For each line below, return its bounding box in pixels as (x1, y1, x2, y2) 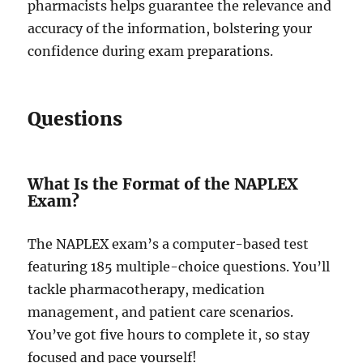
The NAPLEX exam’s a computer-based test (28, 235, 310, 252)
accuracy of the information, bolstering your (28, 19, 313, 36)
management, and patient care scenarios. (28, 303, 294, 320)
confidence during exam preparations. (28, 42, 274, 59)
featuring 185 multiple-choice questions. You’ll (28, 258, 331, 275)
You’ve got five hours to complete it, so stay (28, 326, 310, 343)
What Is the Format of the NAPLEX (28, 173, 299, 194)
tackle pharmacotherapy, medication (28, 280, 266, 297)
